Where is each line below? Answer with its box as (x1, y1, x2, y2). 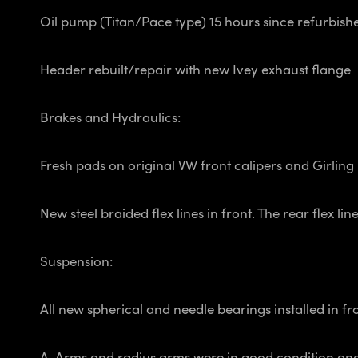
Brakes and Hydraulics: (40, 107, 181, 127)
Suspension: (40, 251, 113, 271)
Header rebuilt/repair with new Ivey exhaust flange (40, 59, 351, 79)
